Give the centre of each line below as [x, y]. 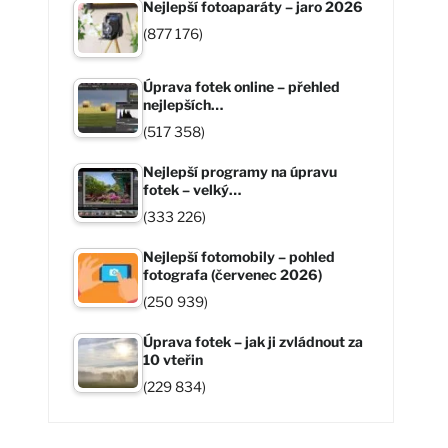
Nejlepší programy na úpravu [240, 171]
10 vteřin [173, 359]
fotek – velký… [192, 189]
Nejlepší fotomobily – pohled [239, 256]
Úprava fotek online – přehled [242, 86]
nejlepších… [183, 104]
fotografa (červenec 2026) [233, 274]
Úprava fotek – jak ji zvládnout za [253, 341]
